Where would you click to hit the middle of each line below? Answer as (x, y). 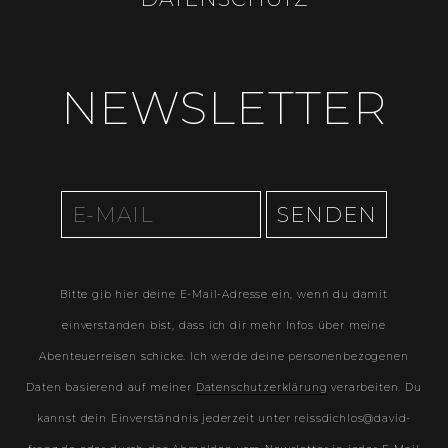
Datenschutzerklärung (261, 388)
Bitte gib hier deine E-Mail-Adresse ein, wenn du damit (224, 295)
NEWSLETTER (224, 108)
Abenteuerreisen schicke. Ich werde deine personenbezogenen (224, 357)
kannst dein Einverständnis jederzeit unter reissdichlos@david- (224, 419)
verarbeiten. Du (374, 388)
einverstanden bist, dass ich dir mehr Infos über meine (224, 326)
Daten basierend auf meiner (111, 388)
